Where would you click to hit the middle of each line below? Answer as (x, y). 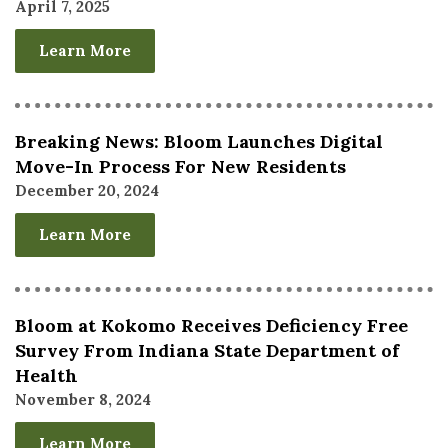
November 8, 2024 (83, 400)
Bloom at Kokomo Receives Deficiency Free (211, 326)
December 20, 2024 (87, 191)
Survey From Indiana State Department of (207, 351)
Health (46, 376)
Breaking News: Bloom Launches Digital (199, 142)
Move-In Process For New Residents (180, 167)
